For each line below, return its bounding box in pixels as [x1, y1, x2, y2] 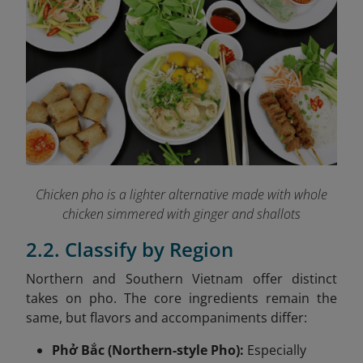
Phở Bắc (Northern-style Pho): [52, 340, 244, 359]
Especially [244, 340, 306, 359]
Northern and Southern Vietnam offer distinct [26, 269, 337, 288]
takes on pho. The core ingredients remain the [26, 288, 337, 307]
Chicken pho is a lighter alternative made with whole [36, 185, 327, 203]
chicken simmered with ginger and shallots [62, 204, 301, 223]
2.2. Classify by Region [26, 235, 233, 263]
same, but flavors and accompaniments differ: [26, 308, 307, 327]
